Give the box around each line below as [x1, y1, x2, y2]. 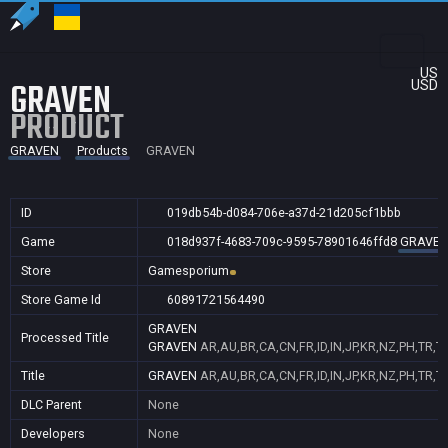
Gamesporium [148, 263, 229, 278]
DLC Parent [21, 397, 82, 412]
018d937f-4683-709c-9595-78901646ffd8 [166, 234, 397, 249]
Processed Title [21, 330, 109, 345]
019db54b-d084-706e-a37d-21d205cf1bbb [166, 205, 401, 220]
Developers [21, 426, 85, 441]
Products [76, 143, 128, 158]
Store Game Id [21, 292, 101, 307]
